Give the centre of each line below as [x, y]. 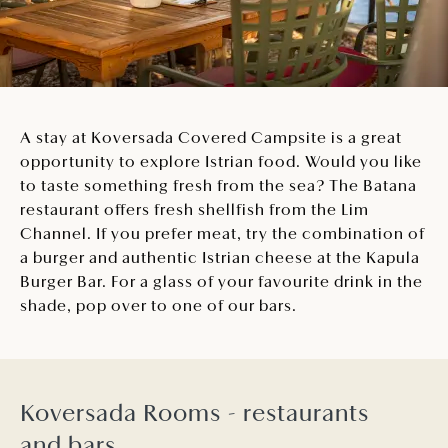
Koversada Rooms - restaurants [194, 415]
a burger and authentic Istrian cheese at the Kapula [220, 259]
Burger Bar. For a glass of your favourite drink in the [221, 283]
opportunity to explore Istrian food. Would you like [221, 163]
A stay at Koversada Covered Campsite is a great [211, 139]
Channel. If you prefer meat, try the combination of [222, 235]
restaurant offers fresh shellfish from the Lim [194, 211]
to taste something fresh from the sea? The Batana [218, 187]
